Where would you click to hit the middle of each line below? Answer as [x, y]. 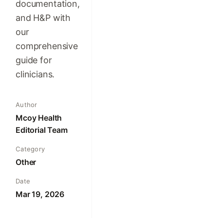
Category [30, 149]
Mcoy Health [39, 118]
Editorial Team [42, 130]
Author [27, 105]
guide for [34, 60]
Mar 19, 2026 [40, 194]
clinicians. [35, 74]
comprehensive [47, 46]
